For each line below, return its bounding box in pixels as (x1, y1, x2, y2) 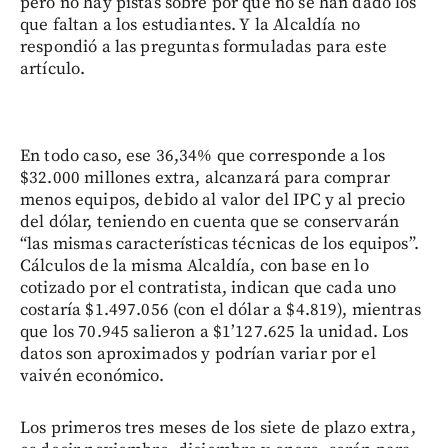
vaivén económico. (20, 364, 165, 387)
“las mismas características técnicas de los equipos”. (20, 232, 419, 255)
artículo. (20, 57, 86, 80)
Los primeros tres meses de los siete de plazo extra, (20, 416, 416, 439)
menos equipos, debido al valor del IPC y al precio (20, 188, 406, 211)
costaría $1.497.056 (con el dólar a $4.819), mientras (20, 298, 421, 321)
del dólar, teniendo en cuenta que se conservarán (20, 210, 400, 233)
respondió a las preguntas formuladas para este (20, 35, 387, 58)
